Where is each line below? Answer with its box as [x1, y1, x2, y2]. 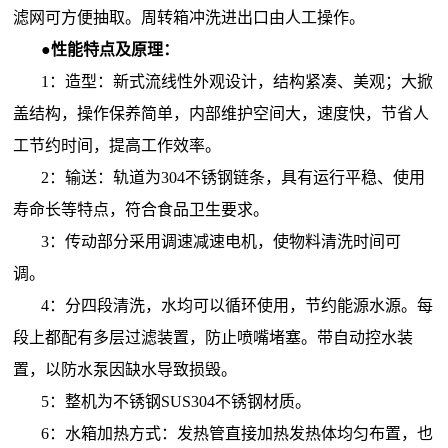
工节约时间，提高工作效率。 [13, 136, 226, 154]
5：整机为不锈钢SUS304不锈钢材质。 [41, 392, 312, 410]
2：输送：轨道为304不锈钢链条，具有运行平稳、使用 [41, 168, 426, 186]
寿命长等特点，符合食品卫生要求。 [13, 200, 274, 218]
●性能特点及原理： [41, 40, 180, 58]
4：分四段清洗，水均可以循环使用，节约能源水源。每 [41, 296, 434, 314]
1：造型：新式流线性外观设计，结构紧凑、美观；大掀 [41, 72, 434, 90]
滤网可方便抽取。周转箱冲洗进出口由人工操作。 [13, 8, 370, 26]
